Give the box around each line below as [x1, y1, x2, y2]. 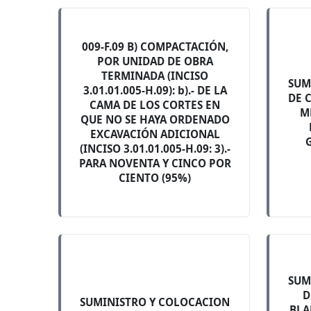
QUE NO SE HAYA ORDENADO [80, 112, 230, 126]
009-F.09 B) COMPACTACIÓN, [81, 40, 228, 53]
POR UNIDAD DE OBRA [96, 54, 213, 68]
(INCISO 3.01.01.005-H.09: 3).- [79, 142, 230, 155]
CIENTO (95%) [119, 171, 192, 185]
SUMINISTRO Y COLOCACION [80, 295, 230, 309]
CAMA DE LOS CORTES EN [90, 98, 221, 112]
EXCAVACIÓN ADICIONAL [90, 127, 220, 141]
